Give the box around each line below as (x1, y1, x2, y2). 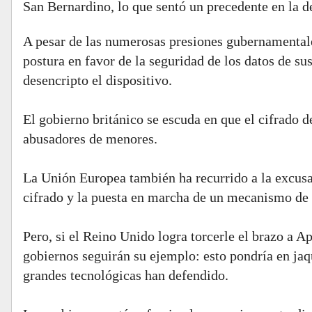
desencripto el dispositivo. (23, 72, 172, 88)
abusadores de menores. (23, 131, 157, 146)
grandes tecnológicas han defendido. (23, 267, 228, 283)
